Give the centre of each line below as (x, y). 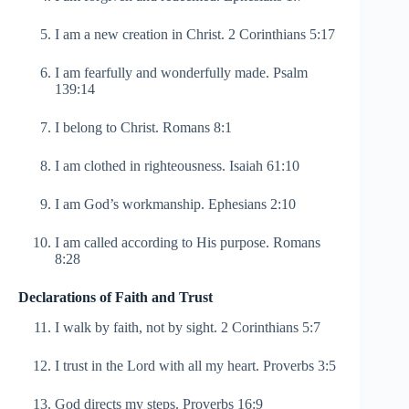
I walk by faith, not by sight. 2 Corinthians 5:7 (188, 327)
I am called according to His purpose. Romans (188, 242)
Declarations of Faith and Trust (115, 297)
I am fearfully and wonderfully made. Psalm (181, 72)
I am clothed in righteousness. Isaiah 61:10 (177, 165)
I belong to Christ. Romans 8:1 (143, 127)
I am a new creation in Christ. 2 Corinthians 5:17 (195, 34)
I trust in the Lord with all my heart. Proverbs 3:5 (195, 365)
